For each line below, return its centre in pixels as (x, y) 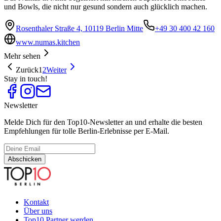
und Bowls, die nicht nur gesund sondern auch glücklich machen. (106, 7)
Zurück (27, 70)
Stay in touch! (26, 79)
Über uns (38, 211)
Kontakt (36, 202)
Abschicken (25, 159)
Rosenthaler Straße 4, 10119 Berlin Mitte (79, 29)
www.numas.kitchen (48, 42)
